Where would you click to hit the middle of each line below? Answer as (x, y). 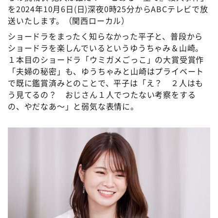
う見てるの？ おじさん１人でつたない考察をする (102, 94)
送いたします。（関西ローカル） (69, 20)
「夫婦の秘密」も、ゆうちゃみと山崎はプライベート (106, 71)
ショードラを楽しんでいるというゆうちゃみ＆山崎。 (106, 48)
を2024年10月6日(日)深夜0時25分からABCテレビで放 (108, 9)
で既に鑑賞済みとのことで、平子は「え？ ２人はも (106, 83)
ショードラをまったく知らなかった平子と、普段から (106, 36)
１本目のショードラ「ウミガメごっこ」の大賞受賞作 (106, 59)
